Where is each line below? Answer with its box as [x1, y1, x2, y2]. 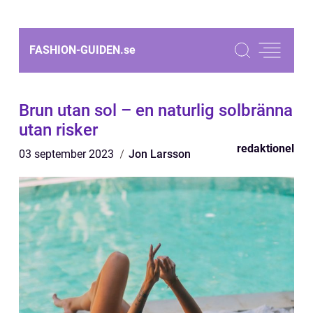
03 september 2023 [19, 147, 117, 161]
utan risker [19, 120, 98, 140]
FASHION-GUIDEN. [29, 43, 124, 57]
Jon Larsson [129, 147, 191, 161]
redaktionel [237, 142, 294, 155]
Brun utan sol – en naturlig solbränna [19, 101, 293, 120]
